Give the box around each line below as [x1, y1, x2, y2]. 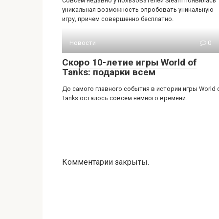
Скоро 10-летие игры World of [62, 57, 197, 68]
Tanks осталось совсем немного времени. [62, 94, 187, 102]
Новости [69, 39, 96, 46]
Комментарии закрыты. [62, 157, 149, 167]
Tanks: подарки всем [62, 66, 155, 78]
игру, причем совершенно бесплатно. [62, 15, 174, 22]
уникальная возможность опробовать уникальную [62, 6, 214, 13]
